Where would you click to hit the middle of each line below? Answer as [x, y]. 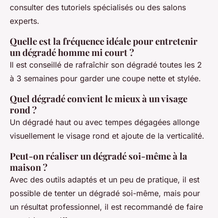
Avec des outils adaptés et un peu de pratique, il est [105, 180]
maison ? [29, 167]
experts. [25, 21]
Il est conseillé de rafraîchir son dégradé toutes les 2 [106, 65]
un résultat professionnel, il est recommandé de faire [106, 207]
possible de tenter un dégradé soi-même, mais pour [105, 193]
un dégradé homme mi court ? [72, 53]
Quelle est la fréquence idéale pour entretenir [104, 41]
